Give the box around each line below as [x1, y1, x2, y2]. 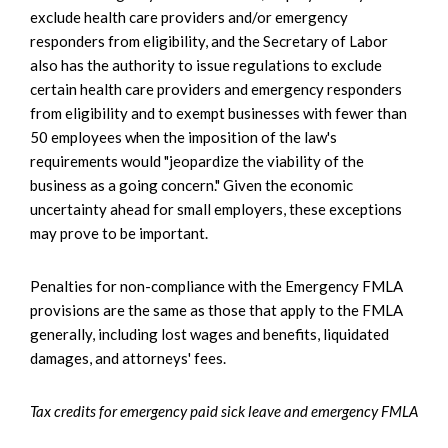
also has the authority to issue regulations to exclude [30, 56, 382, 75]
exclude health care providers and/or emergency [30, 8, 348, 27]
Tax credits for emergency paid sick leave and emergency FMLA [30, 402, 418, 421]
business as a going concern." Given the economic [30, 176, 353, 195]
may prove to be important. [30, 224, 208, 243]
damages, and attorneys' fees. [30, 349, 226, 368]
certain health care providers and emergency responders [30, 80, 402, 99]
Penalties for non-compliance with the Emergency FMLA [30, 277, 403, 296]
